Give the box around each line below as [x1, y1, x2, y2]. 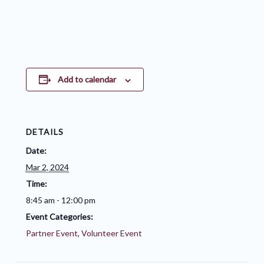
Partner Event [25, 228, 78, 239]
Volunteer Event [81, 228, 142, 239]
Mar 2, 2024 [25, 162, 69, 173]
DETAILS [25, 127, 64, 137]
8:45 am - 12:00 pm [25, 195, 95, 206]
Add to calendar [57, 74, 116, 85]
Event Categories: [25, 212, 93, 222]
